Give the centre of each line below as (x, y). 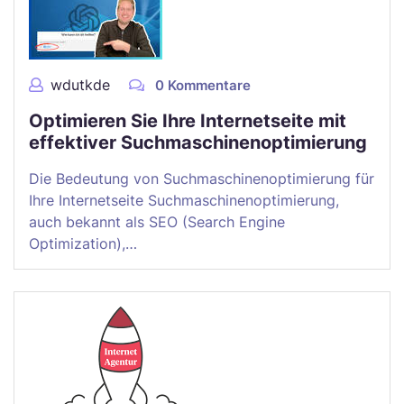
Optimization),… (83, 243)
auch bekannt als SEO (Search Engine (157, 222)
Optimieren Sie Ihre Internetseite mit (188, 121)
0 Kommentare (201, 85)
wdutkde (80, 85)
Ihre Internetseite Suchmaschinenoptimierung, (184, 200)
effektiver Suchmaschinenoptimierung (198, 142)
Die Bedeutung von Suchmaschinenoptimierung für (202, 179)
